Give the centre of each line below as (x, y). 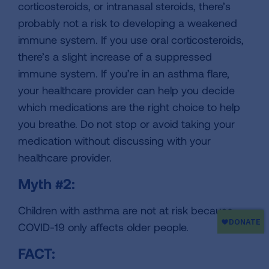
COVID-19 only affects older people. (103, 227)
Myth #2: (47, 184)
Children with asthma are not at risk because (125, 210)
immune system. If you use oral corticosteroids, (131, 40)
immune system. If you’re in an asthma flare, (124, 74)
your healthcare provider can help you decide (126, 90)
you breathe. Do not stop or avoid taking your (126, 124)
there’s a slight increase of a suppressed (115, 57)
